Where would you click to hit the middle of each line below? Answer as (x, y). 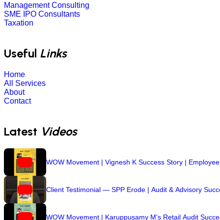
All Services (25, 83)
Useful (22, 54)
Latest (22, 132)
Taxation (19, 23)
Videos (58, 132)
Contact (17, 101)
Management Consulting (47, 5)
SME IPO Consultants (42, 14)
